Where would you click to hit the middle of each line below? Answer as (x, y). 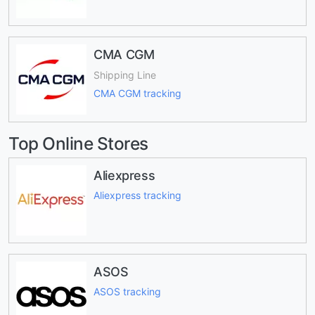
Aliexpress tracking (137, 195)
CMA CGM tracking (137, 94)
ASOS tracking (127, 292)
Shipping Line (125, 75)
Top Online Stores (78, 144)
